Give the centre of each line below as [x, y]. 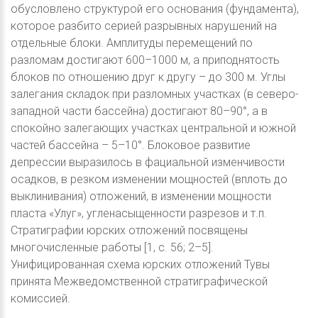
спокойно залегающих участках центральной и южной [153, 128]
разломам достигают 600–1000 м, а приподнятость [145, 60]
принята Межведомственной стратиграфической [139, 282]
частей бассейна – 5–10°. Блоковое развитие [131, 146]
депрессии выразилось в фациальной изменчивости [148, 163]
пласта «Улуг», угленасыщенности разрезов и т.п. [139, 214]
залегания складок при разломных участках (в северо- [155, 94]
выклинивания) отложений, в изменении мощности [141, 197]
